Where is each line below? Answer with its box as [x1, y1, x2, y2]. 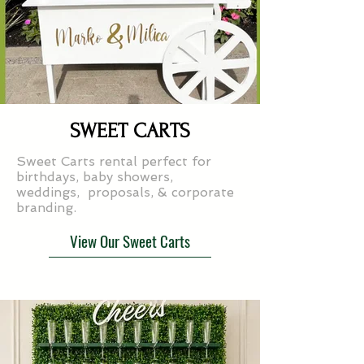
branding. [16, 200, 76, 216]
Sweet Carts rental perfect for [16, 154, 211, 170]
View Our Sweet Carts [70, 228, 190, 252]
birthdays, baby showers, [16, 169, 173, 185]
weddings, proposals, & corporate [16, 184, 234, 201]
